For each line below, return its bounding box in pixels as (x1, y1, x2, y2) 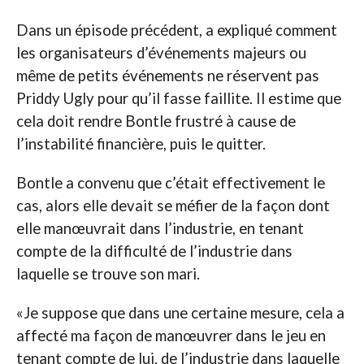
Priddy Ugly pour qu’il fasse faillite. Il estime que (15, 89, 341, 107)
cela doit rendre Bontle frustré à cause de (15, 111, 296, 130)
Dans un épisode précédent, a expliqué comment (15, 20, 337, 39)
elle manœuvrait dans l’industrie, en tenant (15, 219, 304, 237)
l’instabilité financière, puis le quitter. (15, 134, 266, 153)
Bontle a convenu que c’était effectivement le (15, 173, 325, 192)
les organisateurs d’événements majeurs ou (15, 43, 306, 62)
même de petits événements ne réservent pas (15, 66, 319, 84)
